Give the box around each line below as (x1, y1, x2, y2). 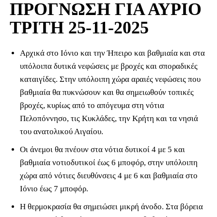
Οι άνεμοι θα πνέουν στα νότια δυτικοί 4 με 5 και (20, 145, 185, 155)
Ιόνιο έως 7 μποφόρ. (20, 184, 88, 194)
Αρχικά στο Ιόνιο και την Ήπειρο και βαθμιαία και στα (20, 48, 205, 58)
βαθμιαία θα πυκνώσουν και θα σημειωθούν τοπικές (20, 88, 194, 97)
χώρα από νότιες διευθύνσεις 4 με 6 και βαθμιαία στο (20, 171, 198, 181)
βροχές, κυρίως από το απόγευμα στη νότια (20, 101, 164, 110)
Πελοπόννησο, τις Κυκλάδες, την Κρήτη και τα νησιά (20, 114, 198, 124)
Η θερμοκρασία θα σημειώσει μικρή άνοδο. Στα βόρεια (20, 202, 203, 212)
